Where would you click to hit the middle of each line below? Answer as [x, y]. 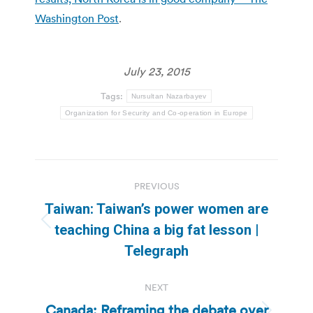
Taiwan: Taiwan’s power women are [156, 209]
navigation [91, 205]
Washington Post [77, 19]
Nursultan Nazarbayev [169, 96]
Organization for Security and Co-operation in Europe [156, 113]
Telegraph [156, 251]
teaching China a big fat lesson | [156, 230]
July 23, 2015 [156, 72]
